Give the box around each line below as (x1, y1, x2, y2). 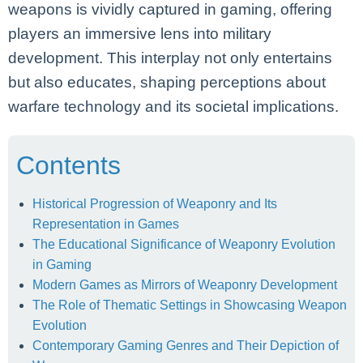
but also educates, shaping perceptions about (8, 74, 326, 92)
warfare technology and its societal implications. (8, 98, 339, 116)
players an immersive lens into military (8, 25, 271, 43)
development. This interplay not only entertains (8, 49, 332, 67)
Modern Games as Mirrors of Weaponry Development (32, 278, 337, 293)
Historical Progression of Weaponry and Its (32, 197, 277, 211)
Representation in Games (32, 217, 179, 232)
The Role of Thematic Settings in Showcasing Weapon (32, 298, 347, 313)
